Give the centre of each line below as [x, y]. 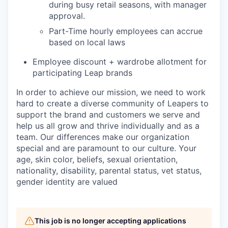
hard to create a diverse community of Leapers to [112, 103]
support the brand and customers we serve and [108, 115]
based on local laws [87, 42]
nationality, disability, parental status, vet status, [109, 170]
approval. [67, 16]
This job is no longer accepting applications [110, 221]
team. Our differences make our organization [103, 137]
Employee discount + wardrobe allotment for [120, 62]
